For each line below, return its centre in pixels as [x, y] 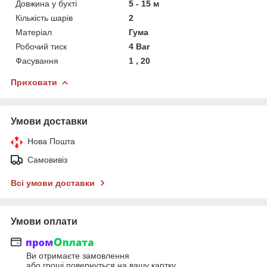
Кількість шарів [44, 18]
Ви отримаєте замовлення [78, 256]
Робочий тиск [41, 46]
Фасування [37, 60]
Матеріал [34, 32]
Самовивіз [47, 159]
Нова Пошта [51, 141]
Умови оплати [44, 221]
